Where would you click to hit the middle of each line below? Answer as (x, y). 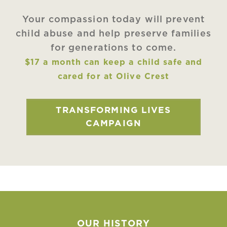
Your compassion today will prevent (113, 20)
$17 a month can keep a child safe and (113, 63)
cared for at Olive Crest (113, 77)
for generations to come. (113, 48)
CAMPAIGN (113, 124)
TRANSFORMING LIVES (113, 110)
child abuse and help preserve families (113, 34)
